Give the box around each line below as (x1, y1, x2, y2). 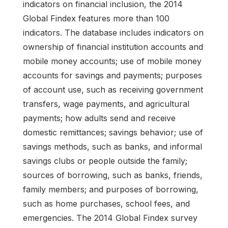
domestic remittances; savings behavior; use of (23, 127, 203, 137)
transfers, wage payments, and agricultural (23, 98, 189, 109)
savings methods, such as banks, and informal (23, 141, 202, 152)
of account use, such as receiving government (23, 84, 203, 95)
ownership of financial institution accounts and (23, 41, 203, 52)
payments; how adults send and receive (23, 112, 176, 123)
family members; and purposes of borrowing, (23, 184, 198, 194)
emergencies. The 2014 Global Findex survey (23, 212, 197, 223)
